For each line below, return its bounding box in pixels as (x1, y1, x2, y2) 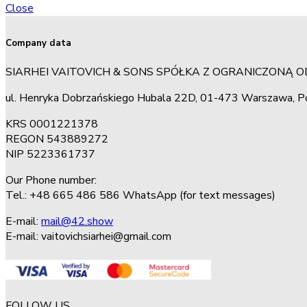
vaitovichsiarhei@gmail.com (41, 229, 171, 245)
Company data (5, 37, 71, 50)
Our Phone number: (5, 173, 97, 188)
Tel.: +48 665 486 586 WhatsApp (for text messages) (5, 188, 275, 204)
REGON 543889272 (5, 132, 108, 147)
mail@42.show (41, 214, 113, 230)
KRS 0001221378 (5, 116, 98, 132)
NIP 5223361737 (5, 147, 95, 162)
